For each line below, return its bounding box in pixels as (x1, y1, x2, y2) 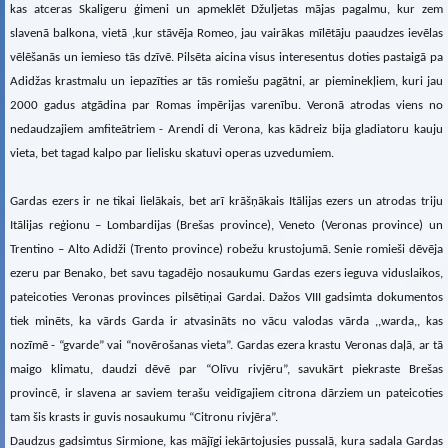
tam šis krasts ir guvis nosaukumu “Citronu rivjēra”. (10, 411, 278, 424)
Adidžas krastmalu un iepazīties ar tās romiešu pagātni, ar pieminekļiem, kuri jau (10, 75, 443, 88)
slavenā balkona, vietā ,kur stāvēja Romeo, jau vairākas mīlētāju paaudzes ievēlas (10, 27, 443, 40)
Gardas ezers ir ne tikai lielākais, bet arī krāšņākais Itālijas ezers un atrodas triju (10, 195, 443, 208)
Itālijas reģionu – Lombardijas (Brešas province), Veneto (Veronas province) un (10, 219, 443, 232)
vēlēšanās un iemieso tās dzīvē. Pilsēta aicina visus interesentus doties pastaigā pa (10, 51, 443, 64)
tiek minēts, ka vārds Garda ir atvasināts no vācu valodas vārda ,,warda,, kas (10, 315, 443, 328)
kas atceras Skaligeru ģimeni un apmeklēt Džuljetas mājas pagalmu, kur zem (10, 3, 443, 16)
